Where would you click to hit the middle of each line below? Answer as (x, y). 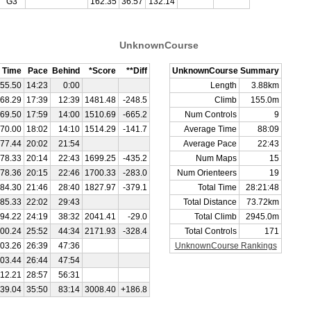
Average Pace (210, 144)
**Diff (137, 71)
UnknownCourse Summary (226, 71)
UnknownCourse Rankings (226, 246)
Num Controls (211, 115)
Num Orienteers (207, 173)
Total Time (217, 187)
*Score (102, 71)
